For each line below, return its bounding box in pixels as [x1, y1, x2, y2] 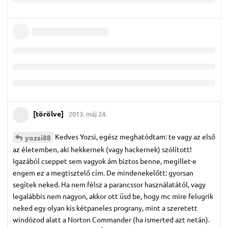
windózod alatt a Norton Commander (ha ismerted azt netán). [13, 214, 210, 224]
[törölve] [33, 109, 64, 119]
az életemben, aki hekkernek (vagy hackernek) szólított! [13, 144, 192, 154]
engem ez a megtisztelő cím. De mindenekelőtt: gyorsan [13, 167, 193, 177]
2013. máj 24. [69, 109, 107, 119]
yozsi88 [25, 132, 51, 142]
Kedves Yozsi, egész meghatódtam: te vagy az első [55, 131, 215, 141]
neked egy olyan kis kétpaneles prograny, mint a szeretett [13, 203, 197, 212]
